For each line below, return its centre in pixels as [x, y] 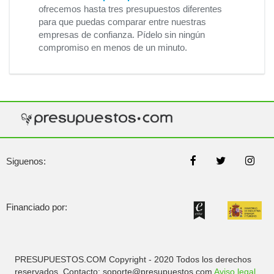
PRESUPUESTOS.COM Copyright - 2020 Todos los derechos [133, 259]
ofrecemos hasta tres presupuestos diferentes [130, 9]
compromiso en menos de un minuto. [113, 47]
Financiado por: [37, 207]
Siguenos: [26, 161]
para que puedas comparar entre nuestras [122, 22]
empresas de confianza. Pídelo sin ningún [122, 35]
